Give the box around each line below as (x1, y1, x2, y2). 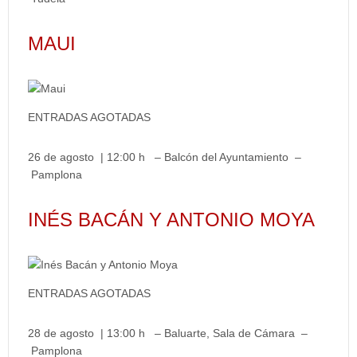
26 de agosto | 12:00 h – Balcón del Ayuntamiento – (28, 151, 301, 163)
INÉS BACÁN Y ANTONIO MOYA (28, 209, 315, 230)
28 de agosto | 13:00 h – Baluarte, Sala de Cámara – (28, 327, 308, 339)
